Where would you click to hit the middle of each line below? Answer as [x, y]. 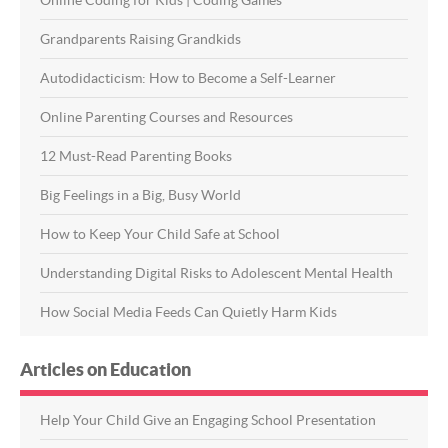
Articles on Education [105, 369]
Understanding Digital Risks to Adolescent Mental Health [216, 272]
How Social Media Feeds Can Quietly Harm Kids [188, 311]
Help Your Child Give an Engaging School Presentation [208, 419]
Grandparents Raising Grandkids [140, 38]
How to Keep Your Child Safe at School [160, 233]
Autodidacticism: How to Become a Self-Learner [188, 77]
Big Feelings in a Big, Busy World [140, 194]
